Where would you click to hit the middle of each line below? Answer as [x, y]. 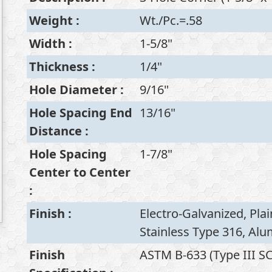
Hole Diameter [73, 90]
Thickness [59, 66]
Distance [56, 131]
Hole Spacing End [81, 113]
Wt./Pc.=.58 [171, 20]
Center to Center [80, 172]
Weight [51, 20]
